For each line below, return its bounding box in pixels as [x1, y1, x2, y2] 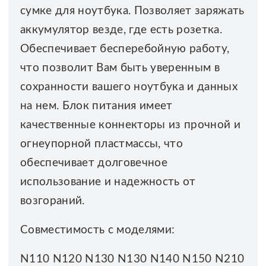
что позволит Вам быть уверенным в [20, 62, 220, 74]
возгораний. [20, 195, 85, 207]
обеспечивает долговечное [20, 157, 168, 169]
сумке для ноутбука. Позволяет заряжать [20, 5, 245, 17]
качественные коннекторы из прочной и [20, 119, 241, 131]
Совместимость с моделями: [20, 224, 175, 236]
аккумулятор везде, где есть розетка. [20, 24, 223, 36]
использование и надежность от [20, 176, 196, 188]
